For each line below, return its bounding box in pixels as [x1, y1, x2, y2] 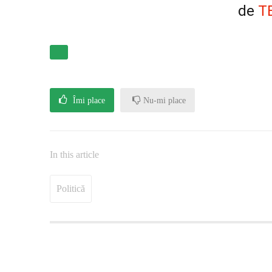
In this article [50, 149, 99, 160]
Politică [56, 183, 85, 194]
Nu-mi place [141, 95, 186, 105]
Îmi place [70, 95, 105, 105]
